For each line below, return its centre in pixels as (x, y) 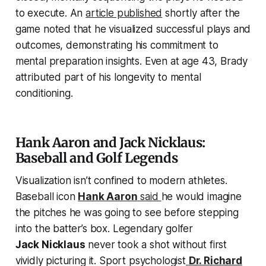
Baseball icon (47, 196)
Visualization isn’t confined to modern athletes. (121, 180)
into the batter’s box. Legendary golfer (104, 228)
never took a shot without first (156, 244)
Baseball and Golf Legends (96, 158)
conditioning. (44, 93)
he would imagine (201, 196)
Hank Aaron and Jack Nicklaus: (110, 142)
